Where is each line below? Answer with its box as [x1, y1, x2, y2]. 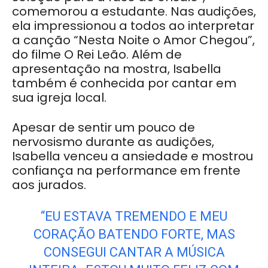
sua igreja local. [12, 89, 106, 106]
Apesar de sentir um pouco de [12, 118, 195, 136]
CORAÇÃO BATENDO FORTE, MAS [33, 226, 235, 242]
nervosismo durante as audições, [12, 133, 214, 150]
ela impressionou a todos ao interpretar [12, 17, 254, 34]
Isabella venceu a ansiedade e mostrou [12, 147, 253, 165]
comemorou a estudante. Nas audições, [12, 2, 256, 20]
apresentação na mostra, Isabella [12, 60, 221, 77]
